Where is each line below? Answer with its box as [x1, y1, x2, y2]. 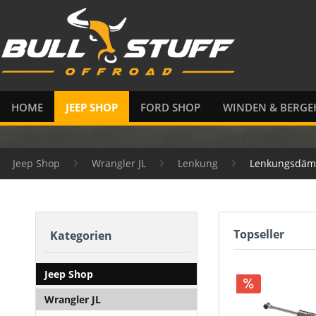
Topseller [233, 226, 284, 242]
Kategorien [50, 227, 112, 243]
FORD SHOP [140, 99, 200, 114]
